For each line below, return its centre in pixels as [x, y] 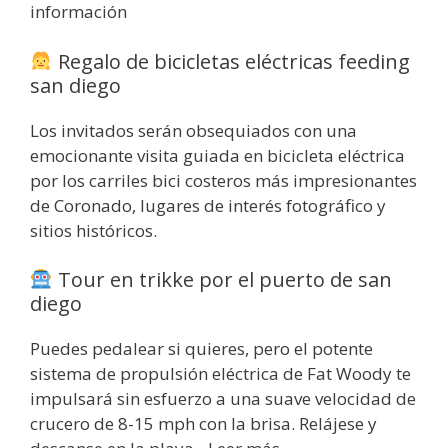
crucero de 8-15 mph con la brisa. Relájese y [203, 424]
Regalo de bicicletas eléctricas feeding [231, 61]
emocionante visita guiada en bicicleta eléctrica [217, 155]
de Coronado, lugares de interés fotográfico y [208, 205]
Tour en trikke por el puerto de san [222, 280]
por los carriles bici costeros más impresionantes [223, 180]
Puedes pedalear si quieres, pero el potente [201, 349]
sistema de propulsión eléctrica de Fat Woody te [220, 374]
